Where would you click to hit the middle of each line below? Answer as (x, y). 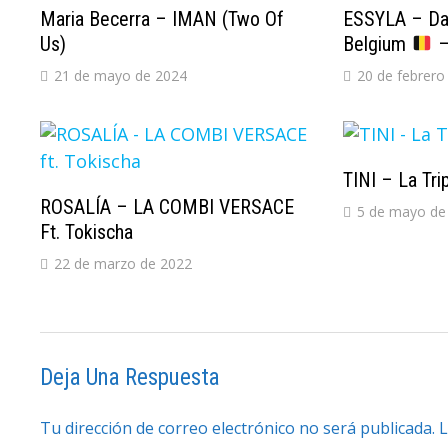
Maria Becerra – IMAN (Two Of (162, 18)
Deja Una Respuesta (130, 377)
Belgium (376, 43)
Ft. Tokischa (87, 231)
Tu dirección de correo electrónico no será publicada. (238, 427)
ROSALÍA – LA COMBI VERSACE (167, 206)
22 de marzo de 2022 (123, 263)
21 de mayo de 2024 (121, 75)
